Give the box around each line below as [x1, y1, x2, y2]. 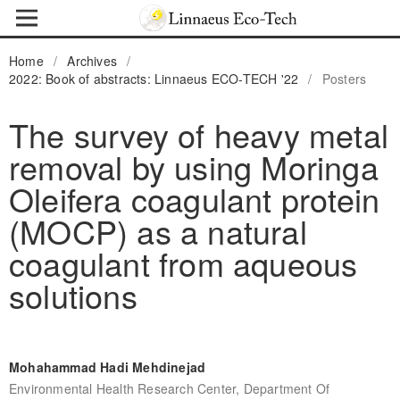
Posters [321, 69, 367, 87]
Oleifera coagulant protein [8, 175, 380, 221]
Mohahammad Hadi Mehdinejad [8, 357, 206, 376]
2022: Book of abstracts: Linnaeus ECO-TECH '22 [8, 69, 299, 87]
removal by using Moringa [8, 143, 379, 189]
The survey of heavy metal [8, 111, 388, 157]
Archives [67, 51, 118, 70]
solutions [8, 271, 137, 318]
